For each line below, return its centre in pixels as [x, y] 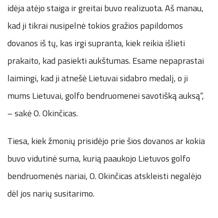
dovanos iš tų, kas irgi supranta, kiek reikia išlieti [96, 43]
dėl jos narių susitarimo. [51, 194]
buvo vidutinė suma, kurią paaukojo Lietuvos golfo [99, 159]
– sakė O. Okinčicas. [43, 113]
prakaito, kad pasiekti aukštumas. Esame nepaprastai [106, 61]
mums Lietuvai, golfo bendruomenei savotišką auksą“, [106, 96]
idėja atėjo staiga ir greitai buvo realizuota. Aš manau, [105, 8]
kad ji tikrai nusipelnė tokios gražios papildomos [95, 26]
